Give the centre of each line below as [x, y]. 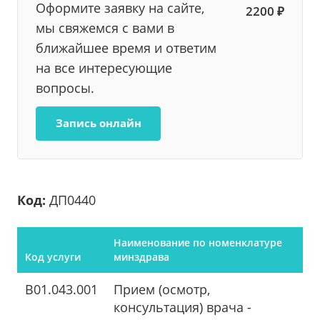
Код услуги [53, 257]
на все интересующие [104, 68]
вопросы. [65, 88]
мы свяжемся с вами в [105, 28]
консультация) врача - [182, 307]
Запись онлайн [98, 123]
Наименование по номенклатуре [198, 243]
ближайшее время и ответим [126, 48]
